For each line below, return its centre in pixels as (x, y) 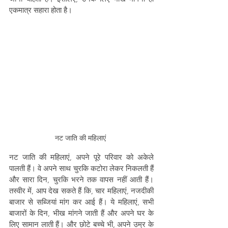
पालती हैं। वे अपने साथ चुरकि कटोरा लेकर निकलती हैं (81, 168)
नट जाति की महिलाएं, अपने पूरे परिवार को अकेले (81, 157)
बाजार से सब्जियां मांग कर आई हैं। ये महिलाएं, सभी (81, 202)
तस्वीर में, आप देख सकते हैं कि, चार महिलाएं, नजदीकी (81, 191)
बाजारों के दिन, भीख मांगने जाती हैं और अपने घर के (81, 213)
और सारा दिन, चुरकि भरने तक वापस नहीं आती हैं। (81, 179)
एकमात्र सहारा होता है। (41, 10)
